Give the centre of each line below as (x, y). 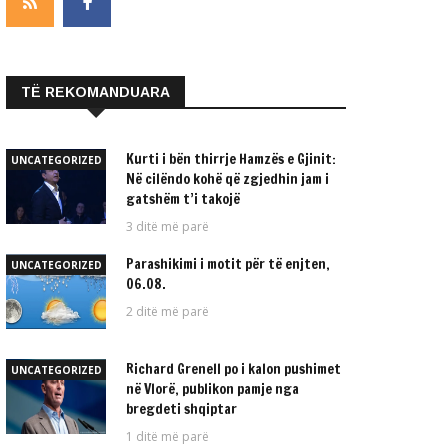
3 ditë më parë (167, 226)
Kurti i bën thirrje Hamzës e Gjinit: (231, 159)
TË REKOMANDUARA (95, 92)
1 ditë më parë (167, 436)
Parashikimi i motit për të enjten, (228, 264)
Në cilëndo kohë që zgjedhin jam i (227, 179)
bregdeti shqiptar (181, 409)
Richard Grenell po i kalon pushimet (233, 369)
